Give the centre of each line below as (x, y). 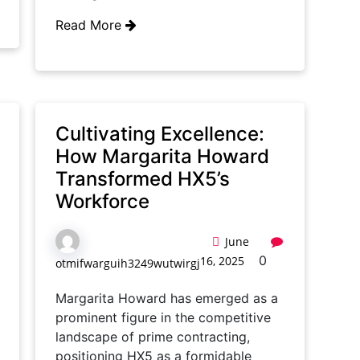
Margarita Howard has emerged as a (167, 298)
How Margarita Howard (162, 156)
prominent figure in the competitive (163, 317)
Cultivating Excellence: (160, 134)
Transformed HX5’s (143, 179)
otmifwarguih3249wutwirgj (128, 263)
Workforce (102, 201)
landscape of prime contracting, (153, 337)
